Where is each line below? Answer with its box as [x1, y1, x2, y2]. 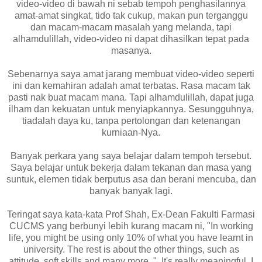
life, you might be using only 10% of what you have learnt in [9, 232, 253, 243]
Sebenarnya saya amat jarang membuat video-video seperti [8, 68, 254, 79]
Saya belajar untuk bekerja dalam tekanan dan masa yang [11, 162, 251, 173]
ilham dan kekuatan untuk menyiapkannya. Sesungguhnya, [8, 104, 254, 114]
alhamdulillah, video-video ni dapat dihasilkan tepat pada [13, 33, 249, 44]
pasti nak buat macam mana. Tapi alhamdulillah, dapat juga [8, 92, 254, 102]
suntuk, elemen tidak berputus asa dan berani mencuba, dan [6, 174, 256, 184]
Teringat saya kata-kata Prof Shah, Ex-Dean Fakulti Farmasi [7, 209, 255, 219]
